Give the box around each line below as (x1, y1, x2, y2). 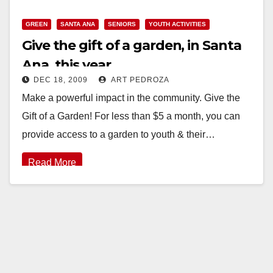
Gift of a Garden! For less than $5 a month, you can (22, 110, 240, 121)
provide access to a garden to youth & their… (22, 129, 215, 140)
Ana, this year (22, 56, 111, 73)
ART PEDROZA (109, 75, 169, 84)
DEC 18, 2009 (34, 75, 88, 84)
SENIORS (108, 20, 136, 27)
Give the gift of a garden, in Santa (22, 37, 241, 54)
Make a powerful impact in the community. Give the (22, 92, 240, 103)
